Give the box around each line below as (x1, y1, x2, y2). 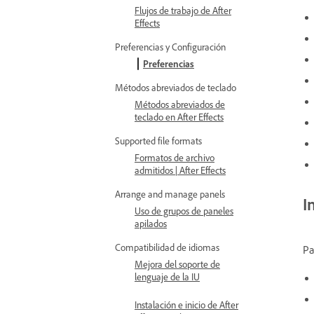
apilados (135, 217, 167, 229)
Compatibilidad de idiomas (115, 241, 219, 253)
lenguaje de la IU (135, 271, 200, 282)
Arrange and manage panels (115, 188, 225, 200)
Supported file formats (115, 135, 202, 146)
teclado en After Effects (135, 111, 224, 123)
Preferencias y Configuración (115, 41, 226, 53)
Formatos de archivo (135, 151, 214, 163)
